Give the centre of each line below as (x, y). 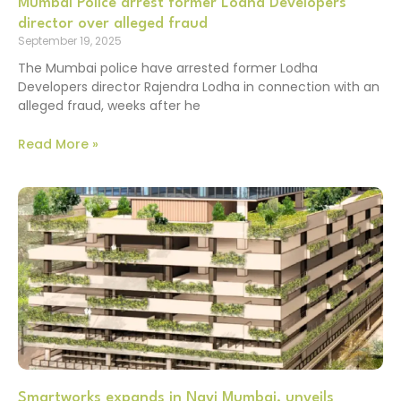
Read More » (58, 144)
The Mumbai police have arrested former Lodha (168, 68)
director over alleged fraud (113, 24)
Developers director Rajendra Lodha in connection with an (199, 87)
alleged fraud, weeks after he (109, 106)
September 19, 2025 (70, 41)
